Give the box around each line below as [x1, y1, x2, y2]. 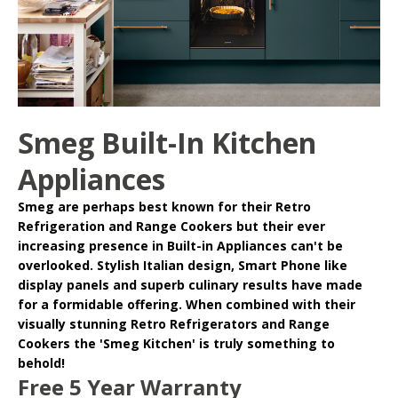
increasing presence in [18, 236, 167, 254]
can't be [287, 236, 343, 254]
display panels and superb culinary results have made [18, 275, 362, 293]
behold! [18, 354, 65, 371]
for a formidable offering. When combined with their [18, 295, 355, 313]
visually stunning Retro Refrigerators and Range [18, 314, 330, 332]
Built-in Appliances [167, 236, 287, 254]
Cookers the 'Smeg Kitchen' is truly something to [18, 334, 335, 352]
